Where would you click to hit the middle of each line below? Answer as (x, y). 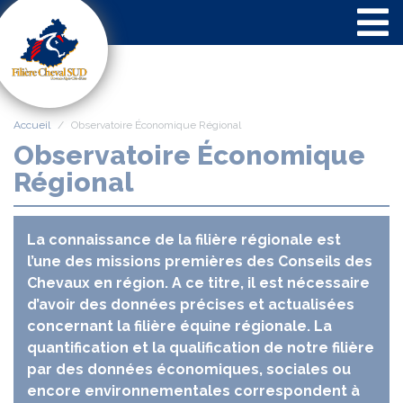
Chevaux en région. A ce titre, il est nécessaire (198, 283)
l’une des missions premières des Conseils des (200, 261)
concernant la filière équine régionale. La (179, 326)
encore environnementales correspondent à (193, 391)
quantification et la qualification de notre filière (201, 348)
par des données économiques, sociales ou (189, 369)
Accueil (32, 125)
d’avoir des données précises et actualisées (191, 304)
